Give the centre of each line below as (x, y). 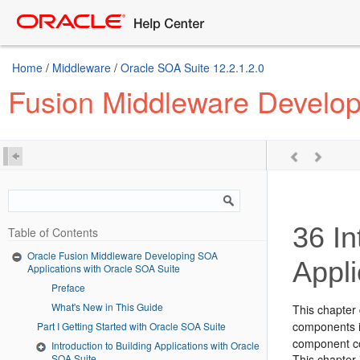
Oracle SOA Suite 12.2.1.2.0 (192, 67)
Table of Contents (53, 232)
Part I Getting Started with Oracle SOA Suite (141, 325)
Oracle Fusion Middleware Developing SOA (123, 255)
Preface (68, 287)
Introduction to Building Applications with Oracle (155, 345)
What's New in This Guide (107, 306)
